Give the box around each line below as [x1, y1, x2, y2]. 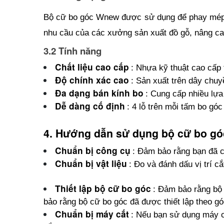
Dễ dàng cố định [55, 99, 125, 112]
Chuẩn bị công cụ [55, 144, 130, 156]
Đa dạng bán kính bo [55, 86, 143, 99]
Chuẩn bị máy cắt [55, 207, 129, 220]
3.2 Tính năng [43, 43, 104, 57]
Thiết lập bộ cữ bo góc [55, 182, 151, 194]
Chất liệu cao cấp [55, 60, 129, 73]
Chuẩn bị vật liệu [55, 157, 127, 169]
